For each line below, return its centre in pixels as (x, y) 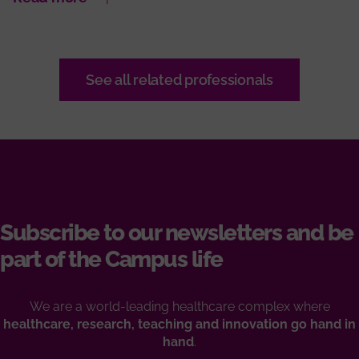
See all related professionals (179, 80)
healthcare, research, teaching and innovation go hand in (179, 325)
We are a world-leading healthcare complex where (179, 307)
